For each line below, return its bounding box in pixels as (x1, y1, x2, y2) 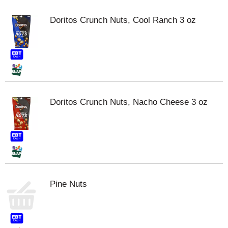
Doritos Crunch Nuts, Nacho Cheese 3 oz (50, 97, 208, 107)
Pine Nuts (50, 179, 87, 189)
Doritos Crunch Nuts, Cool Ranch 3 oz (50, 15, 196, 25)
